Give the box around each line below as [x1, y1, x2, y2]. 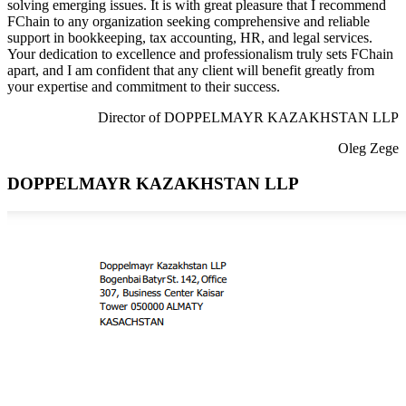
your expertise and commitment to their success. [7, 79, 280, 95]
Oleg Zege [338, 140, 399, 157]
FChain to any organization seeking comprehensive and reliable [7, 14, 370, 30]
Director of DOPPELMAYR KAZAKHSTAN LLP [98, 110, 399, 126]
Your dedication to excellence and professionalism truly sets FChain [7, 46, 393, 63]
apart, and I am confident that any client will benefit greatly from [7, 63, 374, 79]
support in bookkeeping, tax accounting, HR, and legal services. [7, 30, 372, 46]
